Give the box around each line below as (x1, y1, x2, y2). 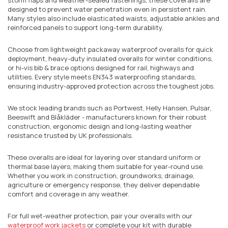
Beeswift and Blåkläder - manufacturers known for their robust (8, 112, 207, 122)
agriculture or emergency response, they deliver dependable (8, 180, 199, 189)
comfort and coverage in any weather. (8, 189, 129, 198)
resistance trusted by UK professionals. (8, 130, 133, 140)
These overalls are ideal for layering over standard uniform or (8, 152, 201, 162)
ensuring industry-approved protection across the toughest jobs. (8, 81, 215, 91)
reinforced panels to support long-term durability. (8, 22, 163, 32)
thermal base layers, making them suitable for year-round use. (8, 161, 204, 171)
